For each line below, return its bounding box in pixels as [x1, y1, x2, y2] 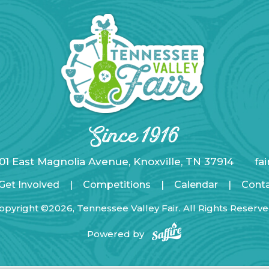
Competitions [82, 179, 151, 191]
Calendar [174, 179, 218, 191]
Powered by [86, 228, 151, 240]
